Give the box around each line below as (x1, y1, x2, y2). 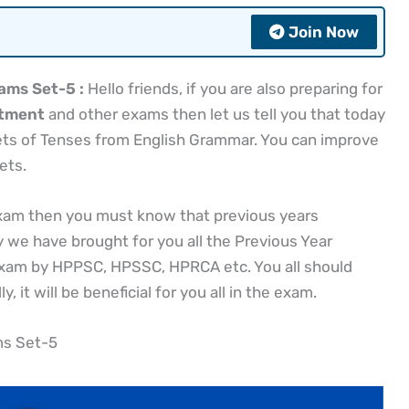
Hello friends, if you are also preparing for (83, 79, 383, 98)
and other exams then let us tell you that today (44, 104, 385, 123)
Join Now (288, 22, 359, 41)
